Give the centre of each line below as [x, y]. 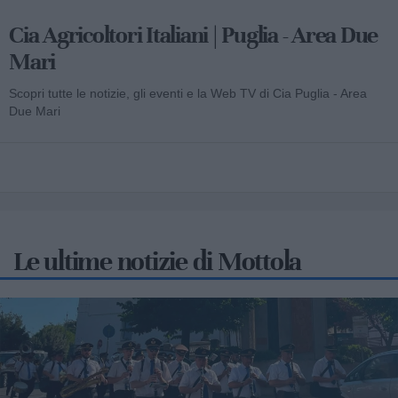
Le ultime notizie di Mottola [157, 262]
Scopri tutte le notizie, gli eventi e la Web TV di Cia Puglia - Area [188, 94]
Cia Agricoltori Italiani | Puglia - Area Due [193, 36]
